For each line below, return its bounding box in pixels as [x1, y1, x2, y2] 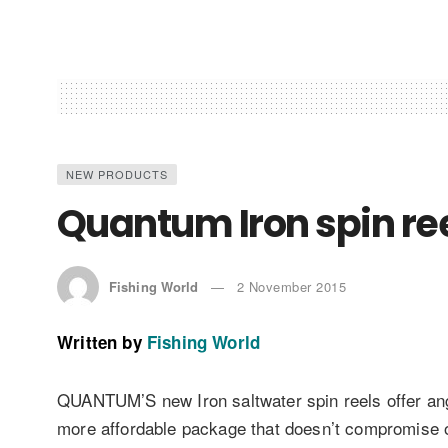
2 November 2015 [236, 276, 347, 296]
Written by [57, 329, 142, 354]
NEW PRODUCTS [66, 165, 168, 182]
